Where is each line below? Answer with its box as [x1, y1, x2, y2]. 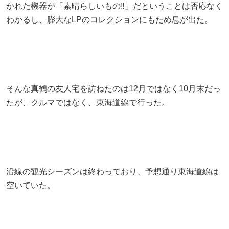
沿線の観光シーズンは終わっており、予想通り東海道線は [6, 167, 219, 176]
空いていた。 [6, 180, 55, 190]
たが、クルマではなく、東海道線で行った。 [6, 98, 170, 107]
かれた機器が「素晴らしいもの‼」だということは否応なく [6, 1, 223, 10]
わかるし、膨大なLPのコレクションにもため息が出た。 [6, 15, 213, 24]
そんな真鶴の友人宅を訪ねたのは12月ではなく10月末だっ [6, 84, 221, 93]
